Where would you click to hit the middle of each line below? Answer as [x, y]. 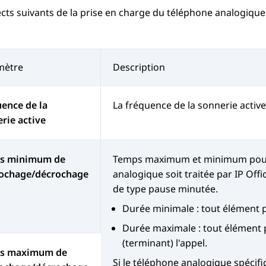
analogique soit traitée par [174, 174]
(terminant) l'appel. [165, 243]
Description [139, 67]
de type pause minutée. [165, 189]
